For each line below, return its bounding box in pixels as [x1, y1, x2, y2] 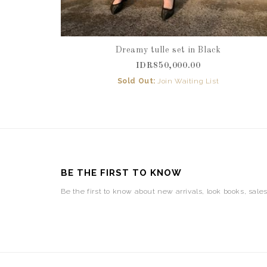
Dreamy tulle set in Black [115, 46, 221, 54]
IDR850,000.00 [135, 61, 201, 70]
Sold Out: [117, 77, 156, 85]
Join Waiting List [157, 77, 219, 85]
